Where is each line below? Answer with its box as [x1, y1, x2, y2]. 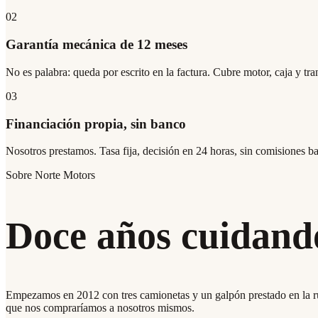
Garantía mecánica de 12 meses [6, 37, 187, 53]
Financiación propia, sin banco [6, 116, 186, 131]
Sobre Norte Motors [6, 169, 95, 182]
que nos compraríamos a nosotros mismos [6, 302, 192, 314]
